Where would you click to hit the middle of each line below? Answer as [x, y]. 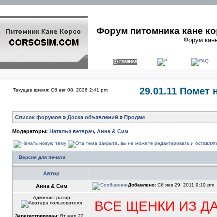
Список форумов [38, 117]
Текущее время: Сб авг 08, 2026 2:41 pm [60, 90]
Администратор [51, 197]
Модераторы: [31, 131]
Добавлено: [142, 185]
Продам [134, 117]
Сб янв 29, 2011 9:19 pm [186, 185]
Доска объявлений [93, 117]
